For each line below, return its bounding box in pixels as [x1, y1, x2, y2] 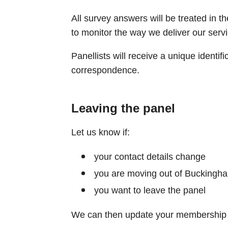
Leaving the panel [71, 101, 175, 115]
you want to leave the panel [94, 185, 206, 195]
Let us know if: [71, 127, 130, 137]
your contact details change [94, 151, 206, 162]
